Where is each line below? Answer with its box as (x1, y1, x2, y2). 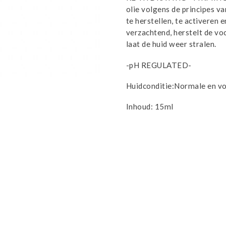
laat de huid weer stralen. (126, 39, 216, 49)
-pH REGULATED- (126, 60, 192, 70)
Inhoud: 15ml (126, 102, 174, 111)
